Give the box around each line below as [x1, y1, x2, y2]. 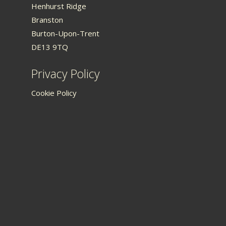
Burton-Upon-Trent [31, 28, 99, 38]
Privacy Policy [31, 65, 100, 82]
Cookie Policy [31, 87, 77, 98]
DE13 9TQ [31, 41, 68, 52]
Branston [31, 14, 63, 25]
